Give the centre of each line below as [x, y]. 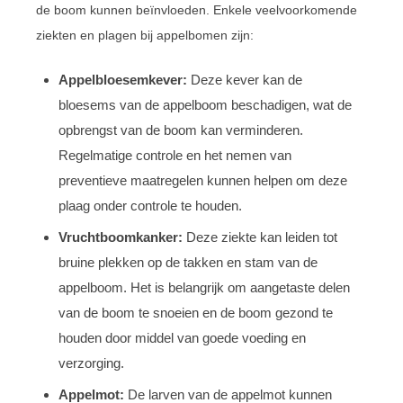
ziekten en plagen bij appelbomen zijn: [145, 35]
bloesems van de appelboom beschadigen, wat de [205, 104]
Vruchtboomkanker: [121, 237]
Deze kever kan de [245, 79]
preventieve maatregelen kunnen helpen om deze [203, 180]
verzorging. [91, 363]
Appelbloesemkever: [123, 79]
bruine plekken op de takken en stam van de [188, 262]
